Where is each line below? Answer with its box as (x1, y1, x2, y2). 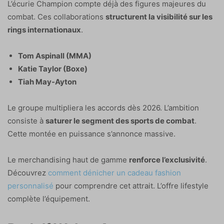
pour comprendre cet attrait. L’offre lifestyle (53, 181, 208, 191)
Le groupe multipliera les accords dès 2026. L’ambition (7, 103, 199, 113)
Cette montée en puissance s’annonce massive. (7, 129, 175, 139)
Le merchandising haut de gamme (7, 155, 129, 165)
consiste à (7, 116, 45, 126)
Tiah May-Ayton (18, 77, 76, 87)
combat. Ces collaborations (7, 12, 105, 22)
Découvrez (7, 168, 48, 178)
